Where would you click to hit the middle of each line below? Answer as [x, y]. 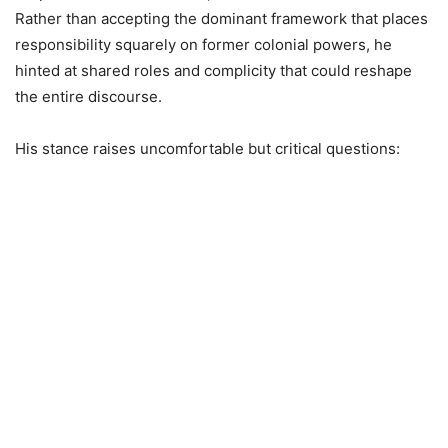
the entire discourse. [88, 97]
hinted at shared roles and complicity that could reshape [213, 71]
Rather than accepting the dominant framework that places [221, 19]
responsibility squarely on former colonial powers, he [203, 45]
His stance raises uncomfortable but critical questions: [207, 149]
